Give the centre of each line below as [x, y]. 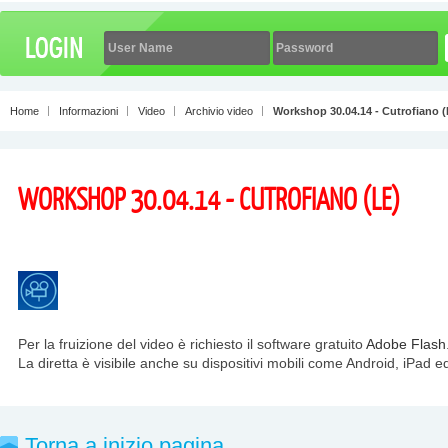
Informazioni [88, 111]
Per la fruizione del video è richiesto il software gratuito [192, 344]
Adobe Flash [406, 344]
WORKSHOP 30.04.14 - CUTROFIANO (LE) [209, 198]
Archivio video [219, 111]
